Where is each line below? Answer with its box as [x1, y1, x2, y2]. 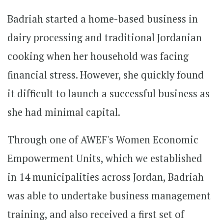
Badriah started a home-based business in [7, 12, 198, 26]
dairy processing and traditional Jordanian [7, 30, 202, 44]
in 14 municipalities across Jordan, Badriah [7, 170, 204, 184]
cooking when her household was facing [7, 49, 189, 63]
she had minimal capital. [7, 105, 122, 119]
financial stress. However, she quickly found [7, 68, 204, 82]
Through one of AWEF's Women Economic [7, 133, 198, 146]
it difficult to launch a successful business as [7, 86, 210, 100]
